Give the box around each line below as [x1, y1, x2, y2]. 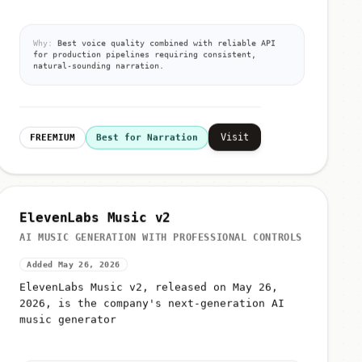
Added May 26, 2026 [27, 256, 120, 266]
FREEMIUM [30, 128, 76, 140]
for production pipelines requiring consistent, [33, 46, 257, 56]
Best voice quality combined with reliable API [53, 35, 276, 44]
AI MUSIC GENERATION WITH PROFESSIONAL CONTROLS [19, 228, 302, 240]
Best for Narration [96, 128, 199, 140]
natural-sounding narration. [33, 57, 165, 67]
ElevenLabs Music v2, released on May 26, [19, 277, 279, 290]
